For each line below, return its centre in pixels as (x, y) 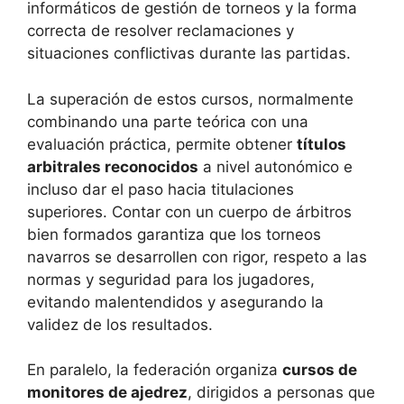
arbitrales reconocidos (113, 166)
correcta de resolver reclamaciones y (161, 31)
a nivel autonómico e (275, 166)
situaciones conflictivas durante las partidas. (189, 54)
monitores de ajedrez (107, 393)
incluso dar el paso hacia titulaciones (161, 189)
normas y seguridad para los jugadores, (171, 279)
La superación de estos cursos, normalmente (190, 99)
